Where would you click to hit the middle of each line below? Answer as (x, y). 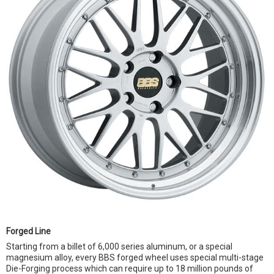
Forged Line (28, 231)
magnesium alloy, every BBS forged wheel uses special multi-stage (135, 257)
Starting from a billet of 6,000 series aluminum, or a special (119, 246)
